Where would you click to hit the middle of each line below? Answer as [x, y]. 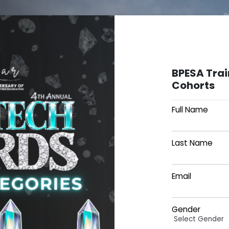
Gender [186, 209]
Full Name [190, 110]
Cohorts [193, 85]
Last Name [192, 143]
